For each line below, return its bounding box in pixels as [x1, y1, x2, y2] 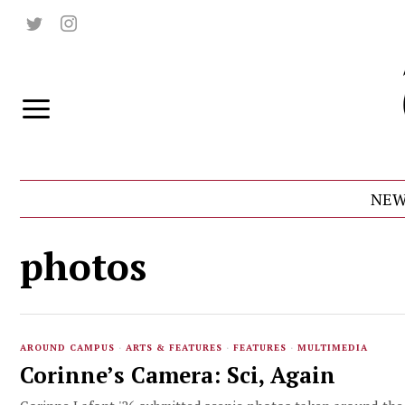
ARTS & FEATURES [126, 341, 222, 353]
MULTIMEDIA [297, 341, 368, 353]
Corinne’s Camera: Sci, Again [20, 360, 335, 390]
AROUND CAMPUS [20, 341, 115, 353]
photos [20, 240, 146, 291]
